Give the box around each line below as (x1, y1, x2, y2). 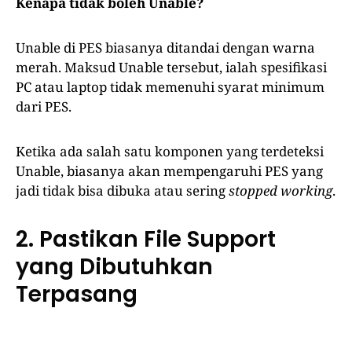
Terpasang (16, 279, 137, 310)
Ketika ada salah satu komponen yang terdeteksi (16, 142, 324, 161)
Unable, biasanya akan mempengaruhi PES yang (16, 162, 323, 181)
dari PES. (16, 97, 71, 116)
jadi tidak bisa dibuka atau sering (16, 181, 229, 200)
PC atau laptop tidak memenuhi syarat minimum (16, 78, 324, 97)
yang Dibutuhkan (16, 251, 213, 283)
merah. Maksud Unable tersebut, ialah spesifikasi (16, 58, 327, 77)
